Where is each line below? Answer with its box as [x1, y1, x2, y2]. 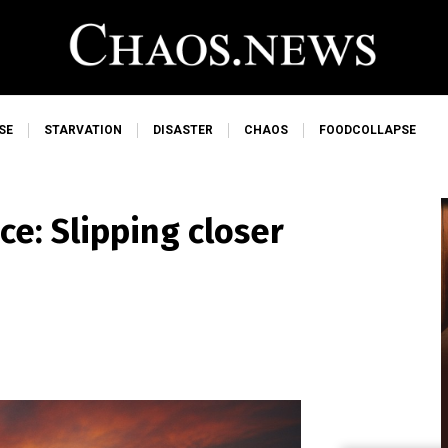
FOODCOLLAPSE [319, 123, 416, 137]
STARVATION [44, 123, 122, 137]
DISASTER [153, 123, 213, 137]
